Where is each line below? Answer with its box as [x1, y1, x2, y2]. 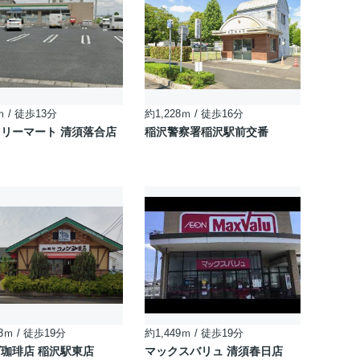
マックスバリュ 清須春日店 [145, 345, 283, 358]
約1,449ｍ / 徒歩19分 [145, 327, 243, 339]
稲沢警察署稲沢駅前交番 [145, 125, 268, 138]
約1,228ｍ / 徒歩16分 [145, 108, 243, 120]
